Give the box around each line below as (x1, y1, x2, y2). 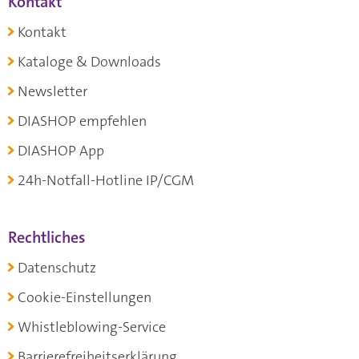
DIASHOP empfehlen (18, 111, 147, 131)
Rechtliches (8, 227, 85, 248)
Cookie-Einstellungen (18, 288, 151, 308)
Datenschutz (18, 258, 96, 278)
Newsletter (18, 82, 87, 102)
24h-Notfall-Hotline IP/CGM (18, 171, 194, 191)
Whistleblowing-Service (18, 317, 166, 337)
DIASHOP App (18, 141, 104, 161)
